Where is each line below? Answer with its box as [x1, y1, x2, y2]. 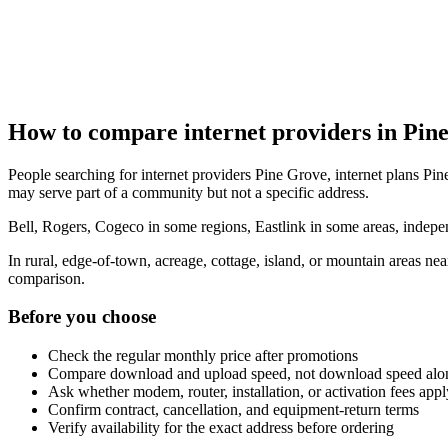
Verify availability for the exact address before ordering [48, 419, 394, 437]
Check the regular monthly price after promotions [48, 347, 358, 365]
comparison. [8, 269, 85, 287]
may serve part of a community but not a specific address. [8, 183, 369, 201]
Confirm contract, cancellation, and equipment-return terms [48, 401, 419, 419]
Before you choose [8, 306, 156, 328]
